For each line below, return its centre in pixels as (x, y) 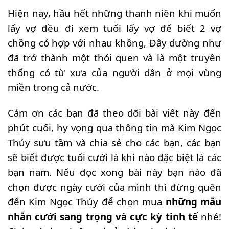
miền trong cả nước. (53, 87)
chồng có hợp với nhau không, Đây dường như (114, 43)
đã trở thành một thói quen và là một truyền (114, 58)
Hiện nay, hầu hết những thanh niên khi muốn (114, 13)
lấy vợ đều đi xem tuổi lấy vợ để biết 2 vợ (114, 28)
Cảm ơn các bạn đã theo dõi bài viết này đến (114, 113)
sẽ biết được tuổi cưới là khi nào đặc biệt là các (114, 157)
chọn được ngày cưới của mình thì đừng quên (114, 187)
